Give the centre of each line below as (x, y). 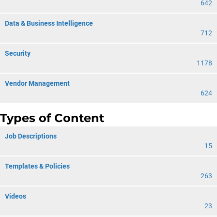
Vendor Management (37, 83)
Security (18, 53)
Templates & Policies (37, 166)
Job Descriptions (31, 136)
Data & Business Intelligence (49, 23)
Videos (15, 196)
